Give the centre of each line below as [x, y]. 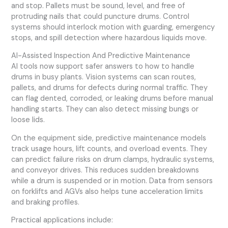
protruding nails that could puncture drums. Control [101, 16]
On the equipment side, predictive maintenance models [109, 138]
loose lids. [28, 120]
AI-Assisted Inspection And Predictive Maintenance [101, 56]
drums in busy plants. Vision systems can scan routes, [104, 77]
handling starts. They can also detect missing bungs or [105, 109]
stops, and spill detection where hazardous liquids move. [109, 38]
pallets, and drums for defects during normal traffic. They [110, 88]
